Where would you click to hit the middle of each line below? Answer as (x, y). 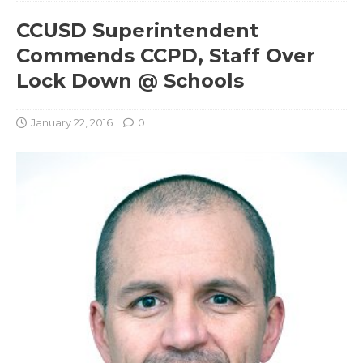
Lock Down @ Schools (130, 80)
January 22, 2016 (72, 122)
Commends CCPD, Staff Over (166, 55)
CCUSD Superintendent (137, 30)
